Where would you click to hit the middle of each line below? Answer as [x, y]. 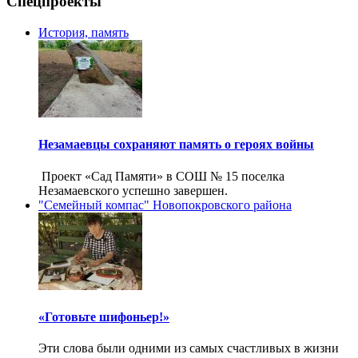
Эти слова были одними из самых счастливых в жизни [189, 348]
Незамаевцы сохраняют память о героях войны [176, 145]
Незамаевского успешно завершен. [133, 190]
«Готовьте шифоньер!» [104, 316]
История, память [84, 33]
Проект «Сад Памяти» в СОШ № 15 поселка [161, 176]
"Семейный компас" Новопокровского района [165, 205]
